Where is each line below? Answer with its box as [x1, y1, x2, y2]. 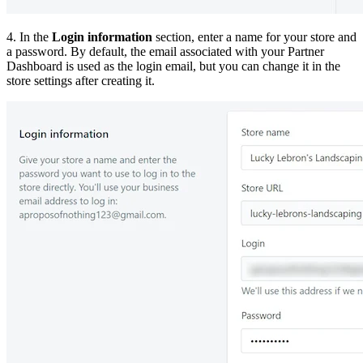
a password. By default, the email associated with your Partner [6, 44, 324, 58]
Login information [52, 29, 152, 44]
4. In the [6, 29, 52, 44]
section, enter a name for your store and [152, 29, 357, 44]
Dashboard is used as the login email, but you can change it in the [6, 58, 340, 73]
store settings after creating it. [6, 73, 155, 88]
